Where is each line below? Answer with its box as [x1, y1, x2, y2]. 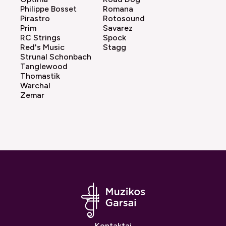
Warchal [20, 81, 50, 91]
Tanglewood [20, 62, 68, 72]
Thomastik [20, 71, 60, 81]
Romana [103, 4, 133, 14]
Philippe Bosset [20, 4, 77, 14]
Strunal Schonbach [20, 52, 91, 62]
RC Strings [20, 33, 61, 43]
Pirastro [20, 14, 50, 24]
